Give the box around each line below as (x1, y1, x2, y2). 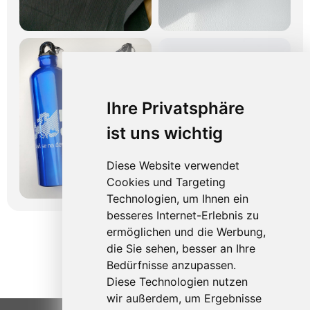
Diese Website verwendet (106, 158, 239, 172)
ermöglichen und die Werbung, (106, 225, 266, 239)
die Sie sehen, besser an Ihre (106, 241, 255, 255)
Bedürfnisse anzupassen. (106, 258, 236, 272)
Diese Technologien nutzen (106, 275, 248, 289)
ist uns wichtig (106, 123, 223, 143)
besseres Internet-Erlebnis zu (106, 208, 259, 222)
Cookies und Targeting (106, 175, 226, 189)
